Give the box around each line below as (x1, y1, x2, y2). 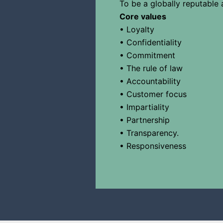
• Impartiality (119, 102, 169, 112)
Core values (119, 11, 166, 21)
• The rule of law (119, 63, 183, 73)
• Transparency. (119, 127, 179, 138)
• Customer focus (119, 89, 187, 99)
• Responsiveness (119, 140, 186, 151)
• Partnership (119, 114, 170, 125)
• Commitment (119, 50, 175, 60)
